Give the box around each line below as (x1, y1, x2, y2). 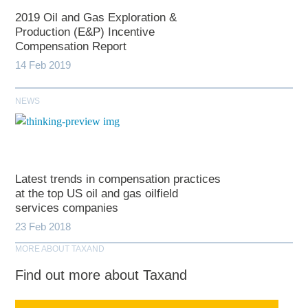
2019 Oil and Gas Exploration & (15, 11, 177, 25)
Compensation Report (15, 40, 127, 54)
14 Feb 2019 (15, 59, 71, 71)
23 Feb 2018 (15, 221, 71, 233)
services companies (15, 201, 119, 215)
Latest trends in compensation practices (15, 173, 221, 186)
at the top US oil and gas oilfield (15, 187, 179, 201)
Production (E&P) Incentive (15, 25, 155, 39)
